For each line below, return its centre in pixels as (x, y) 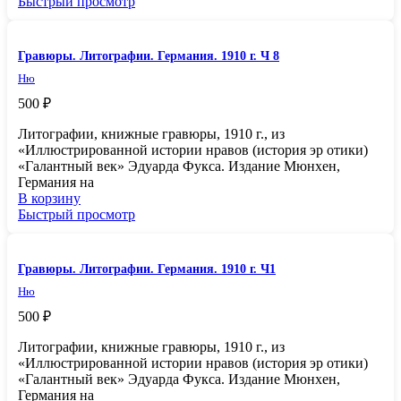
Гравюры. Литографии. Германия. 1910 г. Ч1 (147, 269)
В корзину (49, 198)
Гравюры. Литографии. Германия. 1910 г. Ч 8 (149, 55)
